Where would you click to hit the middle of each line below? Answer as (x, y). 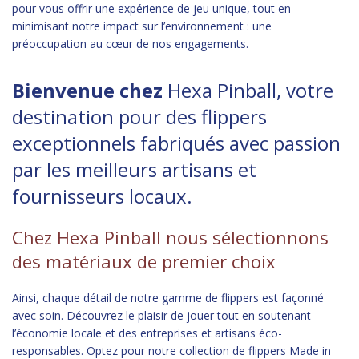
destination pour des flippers (139, 117)
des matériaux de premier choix (144, 261)
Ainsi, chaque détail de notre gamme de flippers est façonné (168, 298)
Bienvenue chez (90, 90)
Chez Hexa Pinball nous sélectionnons (170, 237)
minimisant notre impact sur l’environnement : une (142, 26)
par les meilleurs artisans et (134, 169)
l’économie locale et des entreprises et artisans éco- (147, 333)
